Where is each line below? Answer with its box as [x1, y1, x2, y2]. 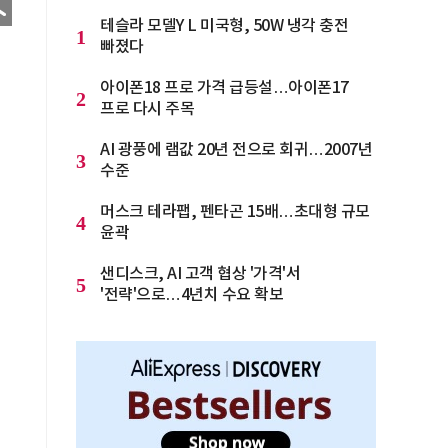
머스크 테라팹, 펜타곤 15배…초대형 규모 [100, 203, 370, 221]
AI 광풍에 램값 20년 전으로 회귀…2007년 [100, 141, 372, 159]
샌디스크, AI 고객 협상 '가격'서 [100, 265, 300, 283]
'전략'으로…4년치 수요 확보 [100, 286, 283, 304]
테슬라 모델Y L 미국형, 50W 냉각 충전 [100, 17, 348, 35]
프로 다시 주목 [100, 100, 194, 118]
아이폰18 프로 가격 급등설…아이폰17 [100, 79, 349, 97]
